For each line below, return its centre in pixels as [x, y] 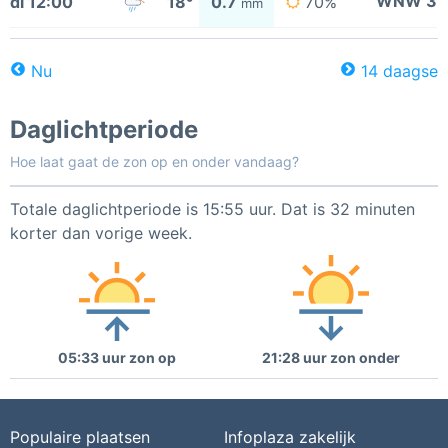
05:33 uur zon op [116, 357]
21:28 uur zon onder [330, 357]
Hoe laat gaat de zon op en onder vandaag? [154, 161]
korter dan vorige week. [101, 233]
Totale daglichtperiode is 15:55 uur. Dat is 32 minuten [212, 209]
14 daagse [399, 71]
